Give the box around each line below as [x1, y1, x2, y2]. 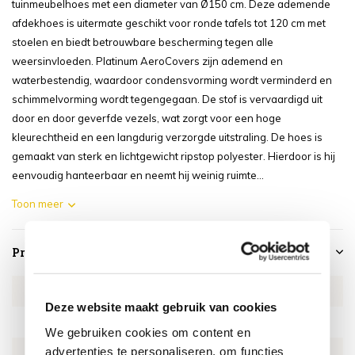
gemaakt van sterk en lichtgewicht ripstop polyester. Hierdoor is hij [12, 150, 335, 162]
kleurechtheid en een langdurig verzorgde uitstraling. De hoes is [12, 131, 323, 143]
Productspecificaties [12, 245, 129, 260]
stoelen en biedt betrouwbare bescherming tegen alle [12, 36, 273, 48]
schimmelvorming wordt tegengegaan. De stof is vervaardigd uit [12, 93, 323, 105]
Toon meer [12, 197, 63, 210]
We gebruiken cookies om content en [45, 325, 251, 339]
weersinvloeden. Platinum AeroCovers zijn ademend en [12, 55, 283, 67]
